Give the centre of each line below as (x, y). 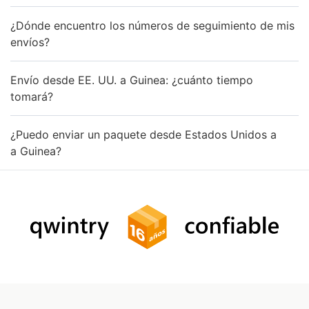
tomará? (32, 96)
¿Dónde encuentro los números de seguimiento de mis (152, 25)
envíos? (30, 42)
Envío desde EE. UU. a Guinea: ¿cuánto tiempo (132, 80)
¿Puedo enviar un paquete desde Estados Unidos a (143, 134)
